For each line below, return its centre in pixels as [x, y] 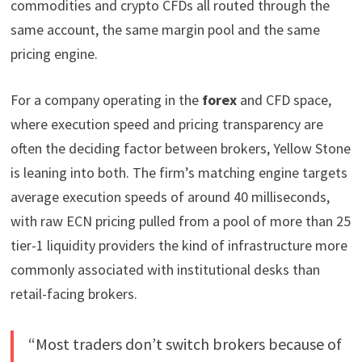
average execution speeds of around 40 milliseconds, [170, 197]
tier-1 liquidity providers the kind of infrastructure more [179, 246]
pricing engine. [54, 54]
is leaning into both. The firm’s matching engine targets [179, 173]
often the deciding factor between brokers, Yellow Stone [180, 149]
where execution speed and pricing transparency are [166, 124]
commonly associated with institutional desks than [165, 270]
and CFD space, [284, 100]
